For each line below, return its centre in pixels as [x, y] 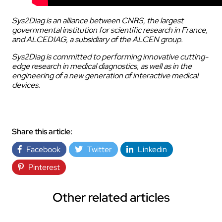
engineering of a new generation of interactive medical [105, 76]
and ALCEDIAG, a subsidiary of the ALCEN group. [97, 40]
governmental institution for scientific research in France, [110, 30]
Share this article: [42, 132]
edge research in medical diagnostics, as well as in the [102, 66]
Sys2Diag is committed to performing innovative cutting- [110, 57]
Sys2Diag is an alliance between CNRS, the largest [98, 21]
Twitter [97, 149]
